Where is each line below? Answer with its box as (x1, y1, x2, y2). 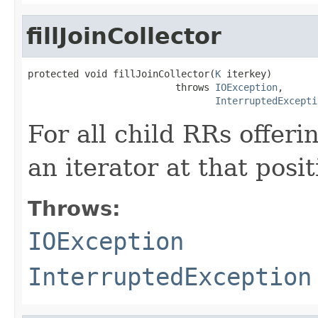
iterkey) (221, 67, 272, 79)
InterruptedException (28, 262, 312, 291)
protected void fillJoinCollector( (28, 67, 215, 79)
